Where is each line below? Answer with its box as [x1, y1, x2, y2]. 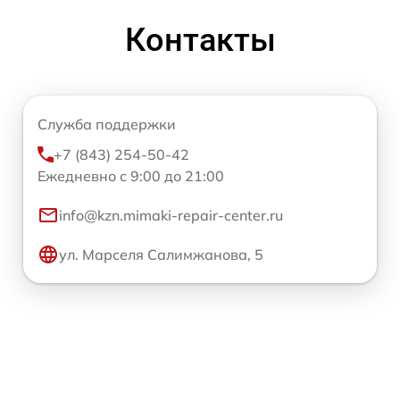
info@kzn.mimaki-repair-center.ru [59, 206, 283, 225]
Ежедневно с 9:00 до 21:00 [37, 167, 224, 186]
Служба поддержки [37, 115, 176, 134]
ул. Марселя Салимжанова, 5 [59, 246, 263, 264]
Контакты [124, 21, 276, 60]
